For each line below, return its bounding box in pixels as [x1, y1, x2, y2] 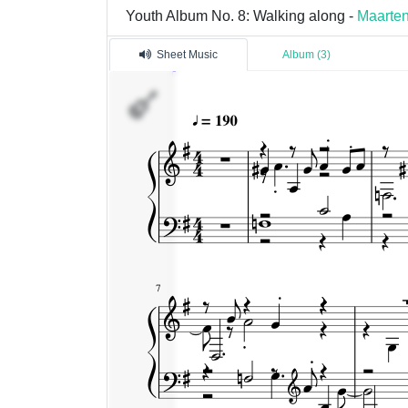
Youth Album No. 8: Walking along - [126, 7, 357, 25]
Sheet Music [157, 48, 218, 62]
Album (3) [282, 48, 331, 62]
